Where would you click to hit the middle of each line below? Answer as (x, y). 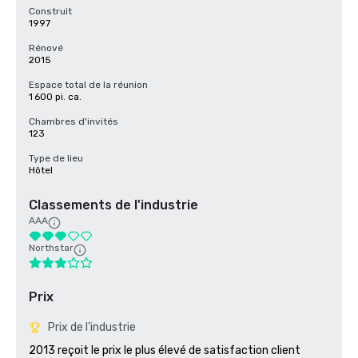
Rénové (46, 48)
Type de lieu (56, 158)
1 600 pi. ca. (55, 97)
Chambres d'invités (74, 121)
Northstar (51, 248)
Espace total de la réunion (88, 85)
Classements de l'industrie (113, 205)
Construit (50, 11)
